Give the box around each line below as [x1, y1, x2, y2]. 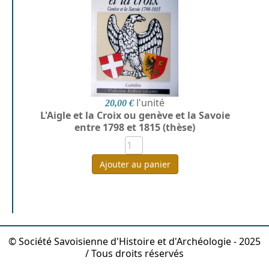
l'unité [136, 95, 165, 109]
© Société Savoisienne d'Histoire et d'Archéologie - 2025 [8, 234, 261, 248]
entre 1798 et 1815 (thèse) [74, 120, 196, 134]
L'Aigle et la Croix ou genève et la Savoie [40, 108, 230, 122]
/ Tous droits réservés [85, 246, 184, 260]
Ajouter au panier [99, 158, 171, 170]
